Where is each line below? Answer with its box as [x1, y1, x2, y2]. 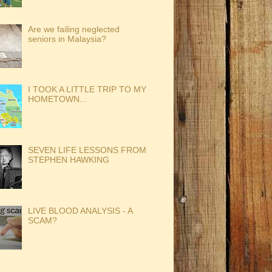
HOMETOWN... [28, 94, 87, 104]
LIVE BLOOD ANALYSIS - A [28, 205, 133, 216]
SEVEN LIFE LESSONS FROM [28, 144, 147, 155]
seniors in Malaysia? [28, 33, 107, 44]
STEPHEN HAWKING [28, 154, 110, 165]
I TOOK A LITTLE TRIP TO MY [28, 84, 147, 95]
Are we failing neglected [28, 24, 120, 34]
